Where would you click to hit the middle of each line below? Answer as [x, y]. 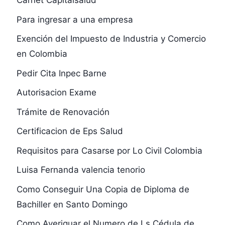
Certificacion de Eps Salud [70, 131]
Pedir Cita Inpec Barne [61, 73]
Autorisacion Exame [56, 93]
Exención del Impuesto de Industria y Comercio [111, 39]
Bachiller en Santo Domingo [72, 204]
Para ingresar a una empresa [75, 19]
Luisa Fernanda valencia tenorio [81, 170]
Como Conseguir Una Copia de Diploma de [103, 189]
